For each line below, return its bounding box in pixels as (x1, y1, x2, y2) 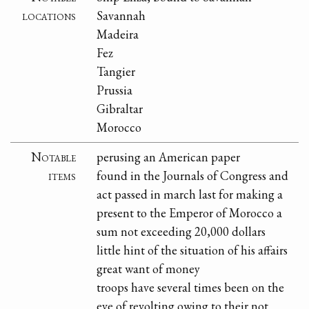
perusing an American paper (97, 149, 241, 166)
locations (22, 8, 77, 24)
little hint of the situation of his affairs (97, 242, 288, 259)
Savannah (97, 8, 146, 24)
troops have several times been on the (97, 279, 285, 296)
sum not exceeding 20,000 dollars (97, 223, 266, 240)
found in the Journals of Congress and (97, 168, 289, 184)
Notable (31, 149, 77, 166)
